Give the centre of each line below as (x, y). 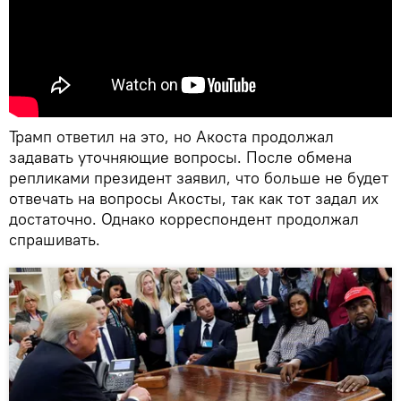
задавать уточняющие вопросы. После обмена (180, 157)
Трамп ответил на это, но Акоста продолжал (171, 136)
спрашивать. (55, 239)
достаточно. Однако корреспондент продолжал (184, 218)
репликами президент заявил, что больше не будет (199, 177)
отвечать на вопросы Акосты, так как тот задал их (194, 198)
